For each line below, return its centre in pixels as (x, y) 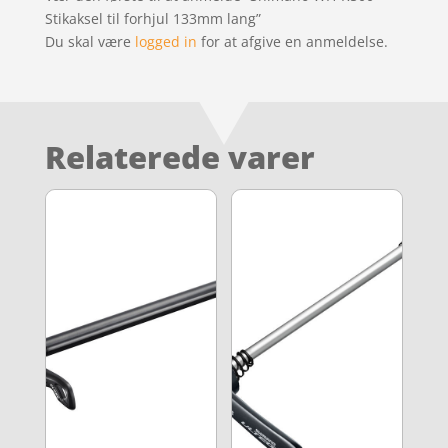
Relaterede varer (179, 156)
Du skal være (89, 41)
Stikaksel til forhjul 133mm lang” (152, 18)
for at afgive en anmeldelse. (292, 41)
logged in (165, 41)
